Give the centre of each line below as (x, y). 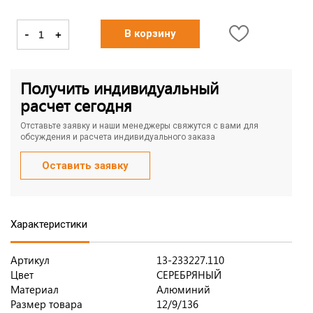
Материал (35, 290)
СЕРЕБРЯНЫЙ (189, 275)
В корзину (151, 34)
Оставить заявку (85, 166)
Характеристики (49, 225)
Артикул (30, 260)
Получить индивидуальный (119, 88)
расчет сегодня (76, 105)
